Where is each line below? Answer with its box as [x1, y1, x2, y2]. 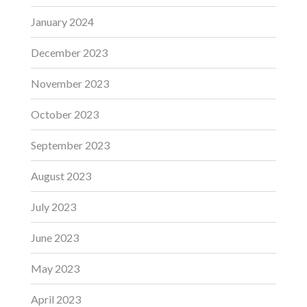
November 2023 [31, 77, 109, 90]
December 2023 [31, 46, 108, 60]
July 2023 [31, 200, 76, 214]
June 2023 [31, 231, 79, 245]
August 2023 [31, 169, 91, 183]
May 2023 [31, 262, 79, 275]
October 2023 [31, 108, 99, 121]
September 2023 [31, 138, 110, 152]
